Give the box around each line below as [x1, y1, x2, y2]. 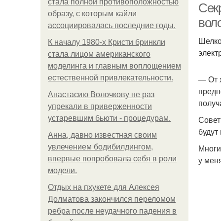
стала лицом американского [48, 50, 150, 58]
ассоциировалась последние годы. [48, 21, 176, 30]
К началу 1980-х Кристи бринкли [48, 38, 165, 46]
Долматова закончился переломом [48, 195, 176, 203]
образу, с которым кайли [48, 9, 137, 18]
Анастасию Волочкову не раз [48, 90, 154, 99]
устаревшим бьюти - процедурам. [48, 114, 171, 122]
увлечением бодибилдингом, [48, 143, 153, 151]
